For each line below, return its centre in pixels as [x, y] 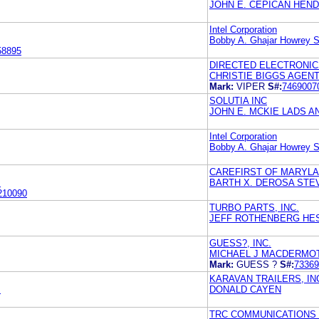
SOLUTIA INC [238, 100]
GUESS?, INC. [240, 243]
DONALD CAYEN [245, 289]
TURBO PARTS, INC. [254, 207]
